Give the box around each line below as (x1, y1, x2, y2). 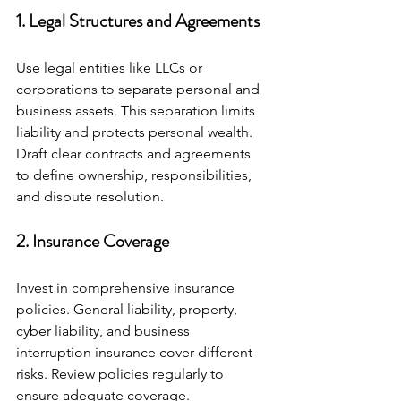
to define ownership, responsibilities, (16, 166, 255, 183)
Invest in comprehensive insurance (16, 278, 238, 296)
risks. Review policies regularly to (16, 364, 227, 382)
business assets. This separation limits (16, 101, 259, 119)
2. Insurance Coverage (16, 227, 169, 254)
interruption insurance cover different (16, 343, 256, 361)
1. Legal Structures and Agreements (16, 7, 260, 34)
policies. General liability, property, (16, 300, 241, 318)
